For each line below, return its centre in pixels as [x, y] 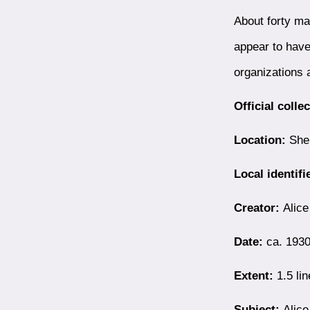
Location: [259, 139]
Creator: [256, 207]
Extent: [253, 275]
